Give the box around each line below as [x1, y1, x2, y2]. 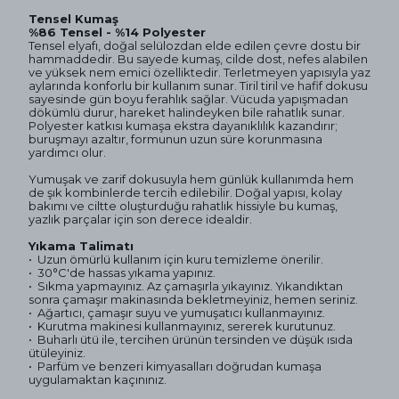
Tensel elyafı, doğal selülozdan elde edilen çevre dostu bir [28, 38, 361, 53]
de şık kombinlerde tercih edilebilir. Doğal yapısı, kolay [28, 185, 342, 200]
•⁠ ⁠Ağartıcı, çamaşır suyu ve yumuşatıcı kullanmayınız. [28, 305, 325, 321]
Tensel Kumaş [28, 12, 118, 27]
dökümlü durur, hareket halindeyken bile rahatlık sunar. [28, 105, 345, 120]
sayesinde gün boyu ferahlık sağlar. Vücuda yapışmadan [28, 92, 348, 107]
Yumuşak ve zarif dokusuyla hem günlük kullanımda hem [28, 172, 354, 187]
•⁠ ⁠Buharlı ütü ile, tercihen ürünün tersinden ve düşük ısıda [28, 332, 353, 347]
